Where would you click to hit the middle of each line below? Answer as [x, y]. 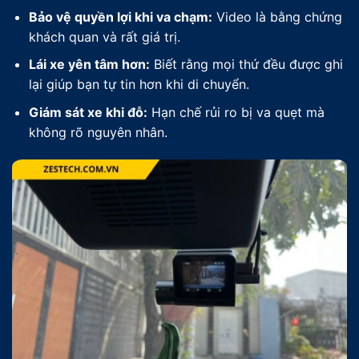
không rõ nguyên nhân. [98, 133]
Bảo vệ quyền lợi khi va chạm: [120, 16]
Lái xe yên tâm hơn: [89, 65]
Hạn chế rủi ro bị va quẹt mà [236, 113]
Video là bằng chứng [277, 16]
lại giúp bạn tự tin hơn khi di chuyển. [139, 85]
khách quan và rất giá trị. [104, 36]
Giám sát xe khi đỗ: [88, 113]
